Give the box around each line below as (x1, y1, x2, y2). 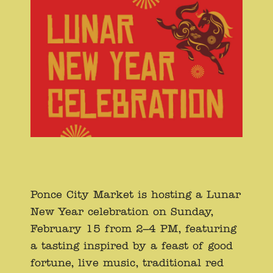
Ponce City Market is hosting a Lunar (30, 188, 241, 201)
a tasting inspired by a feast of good (30, 239, 233, 252)
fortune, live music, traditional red (30, 256, 224, 269)
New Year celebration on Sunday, (30, 205, 213, 218)
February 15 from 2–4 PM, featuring (30, 222, 236, 235)
